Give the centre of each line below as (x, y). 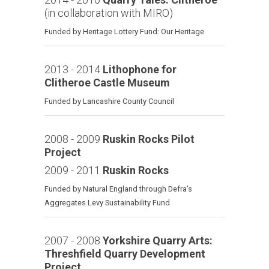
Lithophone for (140, 69)
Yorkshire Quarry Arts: (158, 240)
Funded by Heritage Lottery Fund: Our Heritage (124, 31)
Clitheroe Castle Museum (107, 82)
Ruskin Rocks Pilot (149, 139)
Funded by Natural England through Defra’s (118, 189)
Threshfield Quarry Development (125, 253)
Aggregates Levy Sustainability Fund (107, 202)
